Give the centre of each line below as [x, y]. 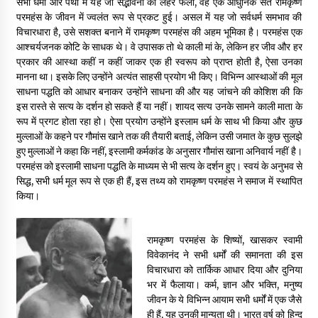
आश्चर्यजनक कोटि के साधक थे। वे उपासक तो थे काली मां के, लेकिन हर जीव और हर [159, 47]
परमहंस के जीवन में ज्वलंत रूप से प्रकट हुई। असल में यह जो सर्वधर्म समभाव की [159, 17]
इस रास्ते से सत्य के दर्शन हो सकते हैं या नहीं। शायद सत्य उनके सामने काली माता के [159, 107]
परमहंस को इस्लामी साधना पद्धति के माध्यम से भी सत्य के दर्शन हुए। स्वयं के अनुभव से [159, 166]
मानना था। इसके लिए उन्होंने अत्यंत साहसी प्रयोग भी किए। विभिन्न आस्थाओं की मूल [159, 77]
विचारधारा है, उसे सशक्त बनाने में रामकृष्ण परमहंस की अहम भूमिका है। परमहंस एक [159, 32]
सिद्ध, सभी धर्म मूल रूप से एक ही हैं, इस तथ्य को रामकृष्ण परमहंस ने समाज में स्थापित [159, 181]
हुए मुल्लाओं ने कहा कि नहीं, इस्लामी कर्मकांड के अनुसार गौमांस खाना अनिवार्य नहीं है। [159, 152]
